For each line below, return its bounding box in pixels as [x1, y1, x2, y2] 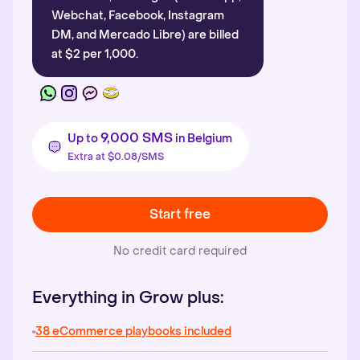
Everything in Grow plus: [32, 288, 224, 309]
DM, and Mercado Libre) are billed [51, 27, 239, 43]
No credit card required [113, 243, 247, 259]
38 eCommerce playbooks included [35, 324, 231, 339]
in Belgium [173, 131, 232, 146]
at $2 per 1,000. [51, 47, 138, 62]
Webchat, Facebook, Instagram [51, 8, 224, 23]
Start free [149, 206, 211, 223]
